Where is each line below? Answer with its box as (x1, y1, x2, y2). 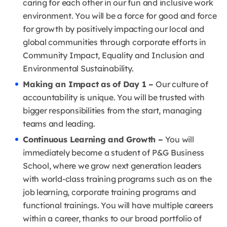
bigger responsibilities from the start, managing (23, 105, 202, 116)
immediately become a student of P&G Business (23, 147, 205, 158)
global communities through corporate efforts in (23, 37, 206, 48)
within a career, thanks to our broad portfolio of (23, 213, 202, 224)
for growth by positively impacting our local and (23, 24, 205, 34)
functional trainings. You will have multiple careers (23, 200, 213, 211)
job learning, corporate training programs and (23, 187, 196, 198)
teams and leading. (23, 119, 95, 129)
